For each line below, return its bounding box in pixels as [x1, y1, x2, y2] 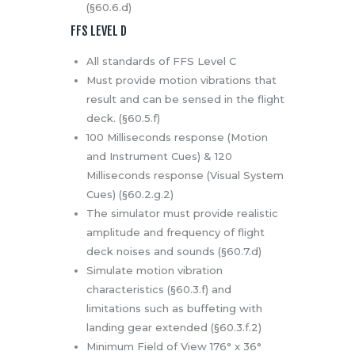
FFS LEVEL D [71, 23, 127, 40]
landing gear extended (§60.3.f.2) [86, 321, 261, 334]
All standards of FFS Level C [86, 55, 236, 68]
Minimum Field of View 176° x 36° [86, 340, 261, 353]
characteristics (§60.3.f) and [86, 283, 231, 296]
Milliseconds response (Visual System [86, 169, 284, 182]
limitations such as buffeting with [86, 302, 262, 315]
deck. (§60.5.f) [86, 112, 160, 125]
